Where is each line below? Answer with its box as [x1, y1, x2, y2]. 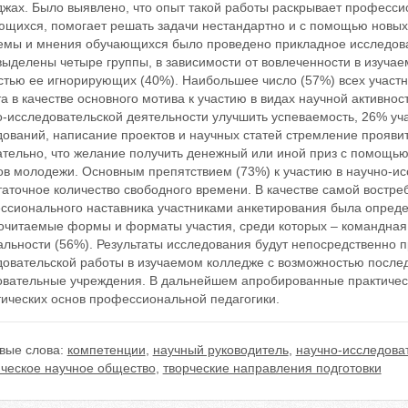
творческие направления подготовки [162, 361, 382, 375]
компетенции [66, 342, 146, 357]
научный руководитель [152, 342, 289, 357]
